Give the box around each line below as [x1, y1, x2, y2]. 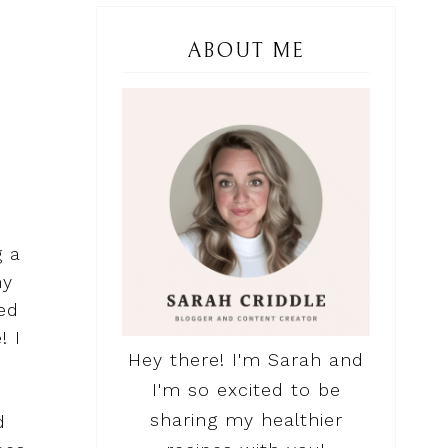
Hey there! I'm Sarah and [128, 349, 364, 371]
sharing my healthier [149, 409, 343, 431]
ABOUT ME [187, 40, 305, 64]
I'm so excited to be [151, 379, 341, 401]
